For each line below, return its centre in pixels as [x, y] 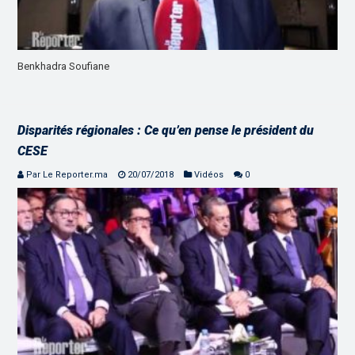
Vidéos [209, 174]
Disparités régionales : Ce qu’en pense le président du [166, 130]
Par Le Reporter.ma [67, 174]
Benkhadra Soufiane [64, 66]
